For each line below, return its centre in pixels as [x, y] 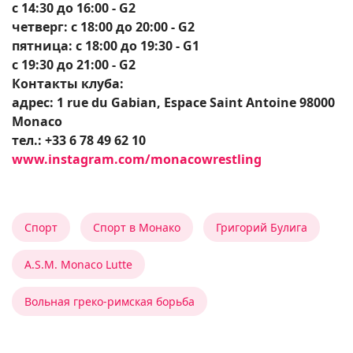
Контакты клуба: [68, 84]
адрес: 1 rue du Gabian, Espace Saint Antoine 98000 [173, 103]
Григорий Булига [262, 228]
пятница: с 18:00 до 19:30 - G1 [106, 46]
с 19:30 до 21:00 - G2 [74, 65]
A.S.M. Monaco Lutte [78, 265]
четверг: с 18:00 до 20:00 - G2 [103, 27]
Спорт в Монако [137, 228]
